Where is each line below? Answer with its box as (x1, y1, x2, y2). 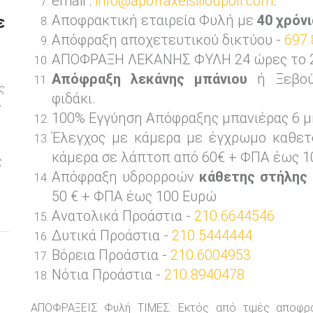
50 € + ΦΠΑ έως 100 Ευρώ (52, 188, 217, 205)
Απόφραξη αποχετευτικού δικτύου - (52, 31, 284, 49)
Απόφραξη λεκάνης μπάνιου (52, 71, 248, 88)
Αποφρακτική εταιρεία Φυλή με (52, 12, 257, 29)
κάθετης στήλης (199, 168, 308, 186)
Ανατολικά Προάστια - (52, 208, 194, 225)
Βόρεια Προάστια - (52, 247, 170, 264)
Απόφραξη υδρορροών (52, 168, 200, 186)
